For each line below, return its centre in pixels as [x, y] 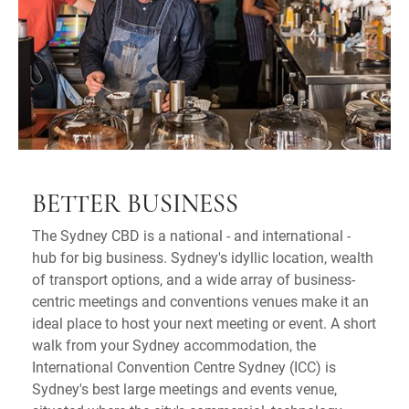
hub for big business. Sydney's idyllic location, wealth [203, 257]
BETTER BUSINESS [135, 206]
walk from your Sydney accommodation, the [174, 345]
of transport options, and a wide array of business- [194, 279]
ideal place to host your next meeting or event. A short [204, 323]
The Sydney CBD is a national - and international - [191, 236]
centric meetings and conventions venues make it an [200, 301]
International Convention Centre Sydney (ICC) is [184, 367]
